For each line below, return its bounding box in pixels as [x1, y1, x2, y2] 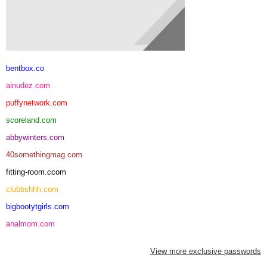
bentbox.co [6, 63, 44, 73]
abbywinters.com [6, 132, 64, 142]
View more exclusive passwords [150, 246, 261, 256]
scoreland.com [6, 115, 57, 125]
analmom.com [6, 219, 55, 228]
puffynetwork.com [6, 98, 67, 107]
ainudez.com [6, 80, 50, 90]
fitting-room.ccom [6, 167, 66, 176]
